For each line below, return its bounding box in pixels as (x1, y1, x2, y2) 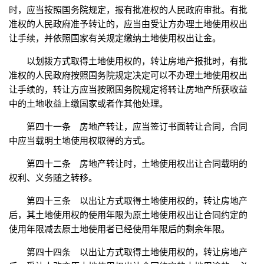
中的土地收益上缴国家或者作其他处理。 (9, 98, 168, 109)
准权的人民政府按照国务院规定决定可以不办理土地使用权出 (9, 70, 247, 81)
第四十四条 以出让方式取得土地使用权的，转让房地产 (27, 247, 247, 258)
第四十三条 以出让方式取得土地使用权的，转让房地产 (27, 196, 247, 206)
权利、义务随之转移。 (9, 173, 97, 183)
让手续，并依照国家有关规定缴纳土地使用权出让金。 (9, 33, 221, 44)
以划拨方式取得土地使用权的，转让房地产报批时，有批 (27, 56, 247, 67)
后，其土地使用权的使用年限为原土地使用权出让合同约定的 (9, 210, 247, 220)
